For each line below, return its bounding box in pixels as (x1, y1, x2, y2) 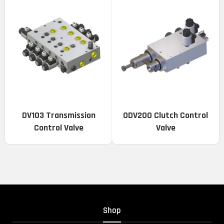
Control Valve (33, 122, 83, 134)
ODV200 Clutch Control (123, 109, 208, 121)
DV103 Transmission (21, 109, 95, 121)
